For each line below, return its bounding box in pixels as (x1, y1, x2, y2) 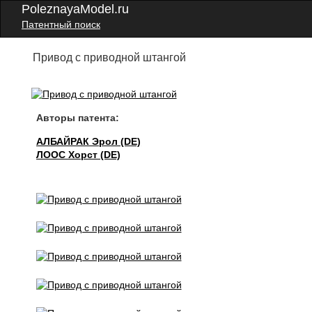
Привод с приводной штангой (33, 52, 187, 63)
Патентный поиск (22, 19, 100, 30)
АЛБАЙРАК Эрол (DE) (36, 136, 141, 147)
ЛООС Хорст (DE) (36, 149, 121, 160)
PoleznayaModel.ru (22, 2, 129, 16)
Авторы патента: (36, 112, 120, 123)
